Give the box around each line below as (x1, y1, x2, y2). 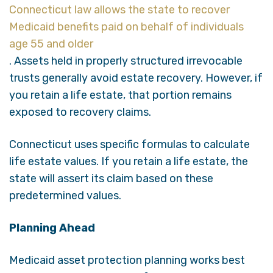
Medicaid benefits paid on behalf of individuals (9, 19, 244, 34)
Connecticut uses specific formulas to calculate (9, 137, 250, 151)
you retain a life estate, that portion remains (9, 88, 232, 102)
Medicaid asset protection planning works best (9, 253, 245, 267)
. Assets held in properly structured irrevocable (9, 54, 243, 68)
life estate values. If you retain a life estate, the (9, 154, 248, 168)
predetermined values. (9, 188, 121, 202)
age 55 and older (9, 37, 93, 51)
